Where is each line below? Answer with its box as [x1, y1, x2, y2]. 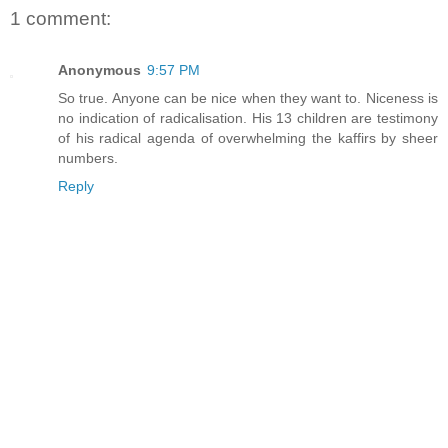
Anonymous [58, 62, 141, 79]
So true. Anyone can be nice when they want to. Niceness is [58, 90, 438, 107]
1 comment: [10, 7, 111, 29]
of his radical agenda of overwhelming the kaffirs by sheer [58, 130, 438, 147]
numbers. [58, 150, 118, 167]
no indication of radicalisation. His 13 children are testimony [58, 110, 438, 127]
